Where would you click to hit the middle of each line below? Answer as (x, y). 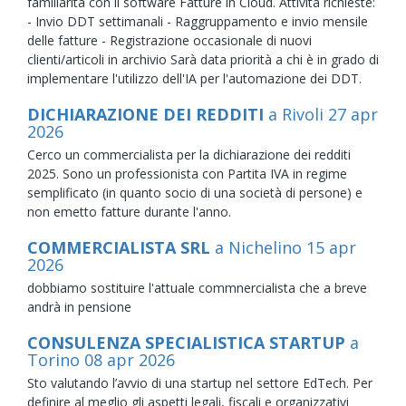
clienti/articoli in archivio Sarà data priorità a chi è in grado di (203, 59)
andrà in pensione (79, 306)
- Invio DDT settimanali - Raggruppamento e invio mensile (198, 21)
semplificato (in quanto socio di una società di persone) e (195, 192)
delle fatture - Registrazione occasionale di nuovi (169, 40)
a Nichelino (261, 247)
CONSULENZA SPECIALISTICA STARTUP (188, 342)
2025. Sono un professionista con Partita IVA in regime (187, 173)
